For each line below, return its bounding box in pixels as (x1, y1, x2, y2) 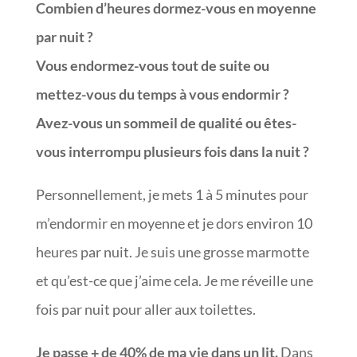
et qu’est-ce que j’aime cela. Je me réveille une (35, 271, 313, 289)
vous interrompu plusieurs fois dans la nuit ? (35, 142, 312, 160)
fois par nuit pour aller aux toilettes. (35, 300, 258, 318)
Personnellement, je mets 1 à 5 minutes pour (35, 185, 308, 203)
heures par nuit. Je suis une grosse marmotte (35, 242, 309, 261)
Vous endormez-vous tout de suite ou (35, 56, 269, 74)
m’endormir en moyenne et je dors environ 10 (35, 214, 312, 232)
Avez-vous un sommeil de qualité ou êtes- (35, 113, 296, 131)
